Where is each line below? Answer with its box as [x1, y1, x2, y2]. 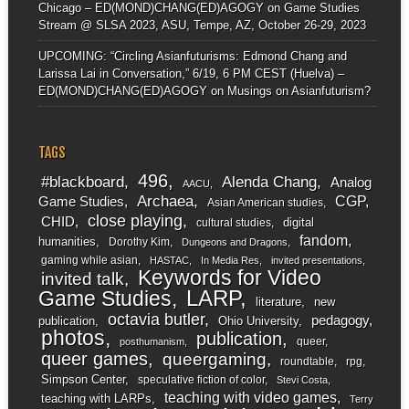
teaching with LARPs [40, 392, 152, 406]
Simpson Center [40, 372, 125, 387]
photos [40, 326, 105, 351]
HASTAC [149, 255, 189, 267]
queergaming [162, 350, 267, 370]
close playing [87, 211, 183, 231]
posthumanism [119, 336, 184, 348]
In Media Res [200, 255, 259, 267]
